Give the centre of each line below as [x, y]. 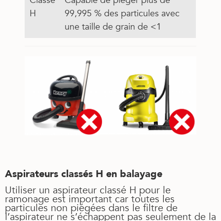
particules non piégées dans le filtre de [91, 208]
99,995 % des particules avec [122, 14]
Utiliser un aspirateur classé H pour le [88, 190]
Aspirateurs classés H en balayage [84, 174]
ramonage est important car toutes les [90, 199]
